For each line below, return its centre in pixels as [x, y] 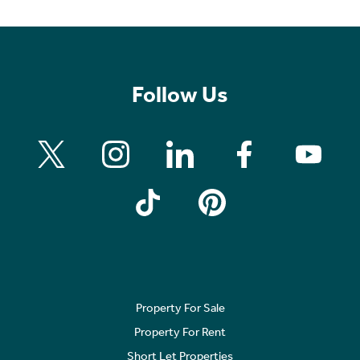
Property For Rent [180, 331]
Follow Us [180, 94]
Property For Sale [180, 307]
